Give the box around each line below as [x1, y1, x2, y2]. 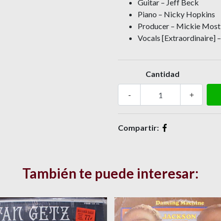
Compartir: [118, 123, 159, 133]
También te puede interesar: [22, 165, 199, 182]
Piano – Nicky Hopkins [138, 9, 215, 19]
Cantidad [145, 69, 180, 79]
